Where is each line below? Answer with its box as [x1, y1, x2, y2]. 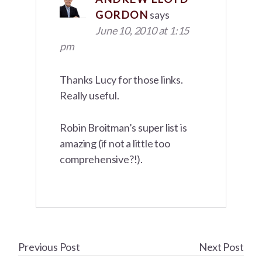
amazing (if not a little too [60, 137, 170, 150]
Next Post [199, 240, 244, 254]
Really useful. [60, 89, 119, 102]
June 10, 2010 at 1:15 [95, 24, 189, 37]
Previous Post [18, 240, 80, 254]
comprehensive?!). [60, 153, 143, 166]
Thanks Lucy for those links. [60, 73, 183, 87]
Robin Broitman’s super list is [60, 121, 187, 135]
